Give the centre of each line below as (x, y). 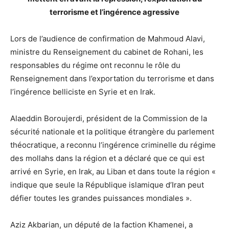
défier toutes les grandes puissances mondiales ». (101, 198)
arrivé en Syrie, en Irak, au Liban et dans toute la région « (113, 172)
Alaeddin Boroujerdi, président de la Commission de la (109, 119)
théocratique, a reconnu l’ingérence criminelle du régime (113, 145)
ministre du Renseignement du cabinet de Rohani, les (107, 52)
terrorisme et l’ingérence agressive (114, 12)
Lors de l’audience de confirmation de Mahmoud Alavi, (108, 39)
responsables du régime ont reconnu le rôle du (95, 65)
